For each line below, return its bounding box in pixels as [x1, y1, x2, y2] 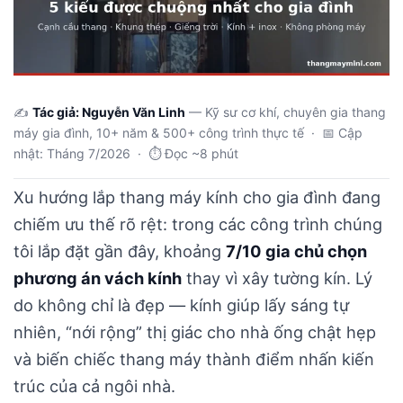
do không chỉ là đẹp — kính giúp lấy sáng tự [13, 295, 349, 316]
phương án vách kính [13, 268, 182, 289]
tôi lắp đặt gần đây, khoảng [13, 241, 226, 262]
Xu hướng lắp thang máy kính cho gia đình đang [13, 187, 381, 208]
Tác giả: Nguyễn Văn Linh [32, 104, 185, 121]
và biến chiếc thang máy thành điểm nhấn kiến [13, 349, 374, 370]
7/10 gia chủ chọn [226, 241, 367, 262]
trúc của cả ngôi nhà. [13, 376, 175, 397]
